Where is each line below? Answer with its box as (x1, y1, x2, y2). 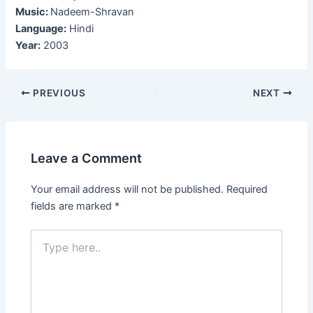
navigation (4, 103, 54, 116)
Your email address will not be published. (31, 182, 224, 196)
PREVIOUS (30, 87, 86, 99)
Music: (15, 6, 51, 19)
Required (226, 182, 268, 196)
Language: (15, 22, 67, 36)
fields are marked (31, 199, 115, 212)
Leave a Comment (31, 150, 143, 166)
